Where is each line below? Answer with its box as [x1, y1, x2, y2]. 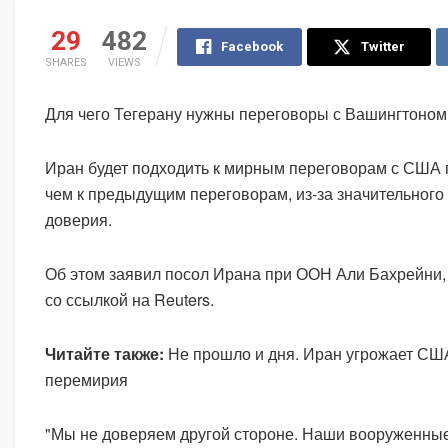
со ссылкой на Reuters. [45, 288, 214, 312]
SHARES [45, 56, 87, 70]
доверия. [45, 208, 112, 232]
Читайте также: [45, 342, 164, 366]
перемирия [45, 368, 128, 392]
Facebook [220, 39, 283, 55]
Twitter [360, 39, 405, 55]
